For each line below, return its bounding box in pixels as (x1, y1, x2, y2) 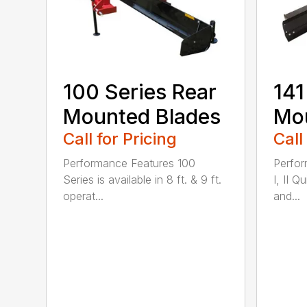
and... (273, 189, 300, 204)
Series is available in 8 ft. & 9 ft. (63, 173, 222, 187)
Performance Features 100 (63, 156, 196, 171)
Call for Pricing (63, 129, 177, 149)
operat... (63, 189, 104, 204)
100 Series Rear (63, 79, 217, 105)
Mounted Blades (63, 104, 221, 130)
